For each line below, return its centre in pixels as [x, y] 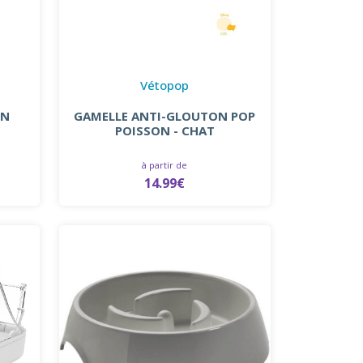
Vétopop [165, 85]
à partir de [165, 164]
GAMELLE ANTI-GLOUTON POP [165, 115]
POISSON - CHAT [164, 130]
